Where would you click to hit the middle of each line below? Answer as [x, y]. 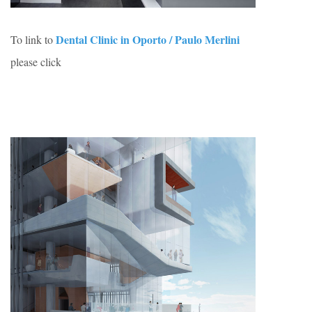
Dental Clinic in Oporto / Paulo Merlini [148, 40]
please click [36, 62]
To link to [33, 40]
